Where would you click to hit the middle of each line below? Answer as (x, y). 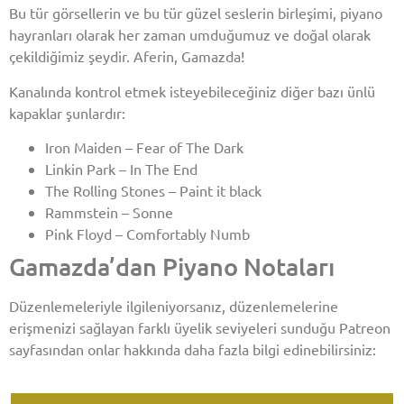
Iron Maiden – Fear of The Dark (144, 147)
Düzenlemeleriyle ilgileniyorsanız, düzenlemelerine (174, 306)
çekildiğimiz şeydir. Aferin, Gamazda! (127, 56)
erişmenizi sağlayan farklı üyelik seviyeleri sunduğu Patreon (200, 328)
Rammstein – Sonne (109, 212)
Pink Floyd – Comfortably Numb (147, 234)
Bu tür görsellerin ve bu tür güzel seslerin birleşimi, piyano (196, 13)
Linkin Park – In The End (121, 169)
